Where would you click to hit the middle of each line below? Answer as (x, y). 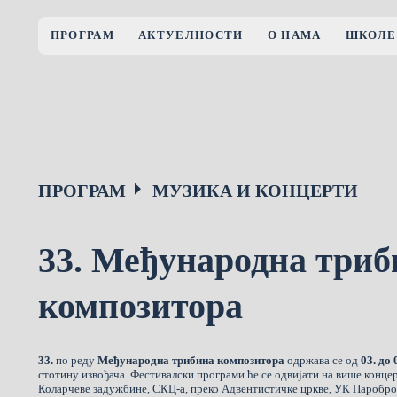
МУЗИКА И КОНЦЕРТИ (256, 190)
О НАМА (294, 35)
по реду (76, 360)
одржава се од (323, 360)
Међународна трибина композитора (191, 360)
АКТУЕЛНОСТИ (191, 35)
